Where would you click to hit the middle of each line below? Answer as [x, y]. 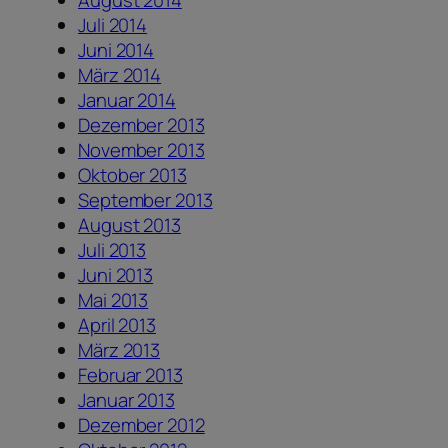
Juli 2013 [112, 250]
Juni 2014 [116, 50]
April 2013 [117, 325]
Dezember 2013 [141, 125]
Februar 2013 [130, 375]
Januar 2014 [127, 100]
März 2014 [120, 75]
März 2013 [119, 350]
